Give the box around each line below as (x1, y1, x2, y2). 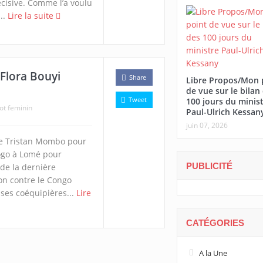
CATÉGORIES (186, 217, 244, 228)
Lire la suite (7, 10, 56, 22)
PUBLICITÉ (186, 160, 232, 171)
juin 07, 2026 (186, 120, 228, 130)
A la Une (198, 247, 227, 258)
